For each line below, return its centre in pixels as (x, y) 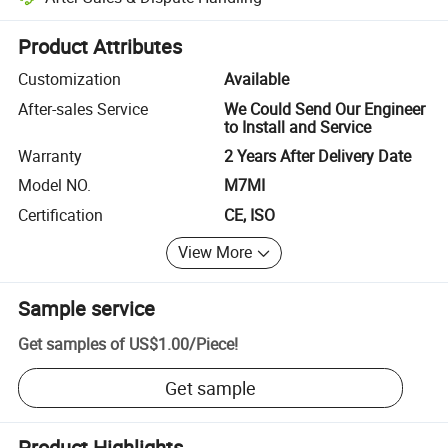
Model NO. (55, 185)
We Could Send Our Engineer (324, 108)
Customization (70, 79)
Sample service (87, 308)
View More (215, 252)
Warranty (50, 155)
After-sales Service (83, 108)
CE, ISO (249, 214)
